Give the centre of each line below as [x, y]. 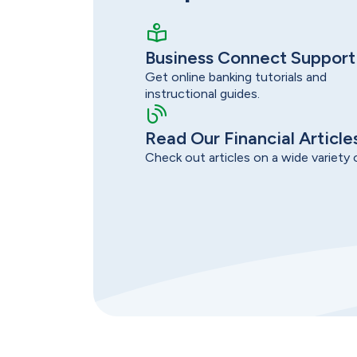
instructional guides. [202, 93]
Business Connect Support [250, 57]
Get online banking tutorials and [236, 76]
